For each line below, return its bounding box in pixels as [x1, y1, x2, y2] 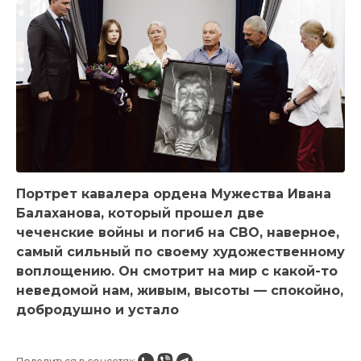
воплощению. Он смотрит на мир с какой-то [16, 263, 338, 279]
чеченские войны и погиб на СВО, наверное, [16, 224, 339, 240]
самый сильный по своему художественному [16, 243, 345, 259]
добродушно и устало [16, 301, 179, 317]
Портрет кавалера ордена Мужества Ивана [16, 185, 331, 201]
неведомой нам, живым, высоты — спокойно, [16, 282, 343, 298]
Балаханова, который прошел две [16, 205, 264, 221]
